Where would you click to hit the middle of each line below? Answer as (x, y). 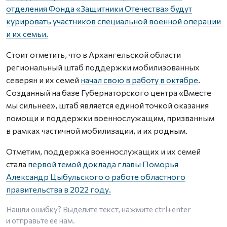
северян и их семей (43, 80)
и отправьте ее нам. (41, 220)
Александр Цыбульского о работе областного (96, 177)
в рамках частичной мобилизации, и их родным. (97, 130)
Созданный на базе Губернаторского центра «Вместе (109, 92)
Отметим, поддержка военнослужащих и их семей (103, 151)
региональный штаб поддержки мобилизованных (103, 67)
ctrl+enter (173, 209)
